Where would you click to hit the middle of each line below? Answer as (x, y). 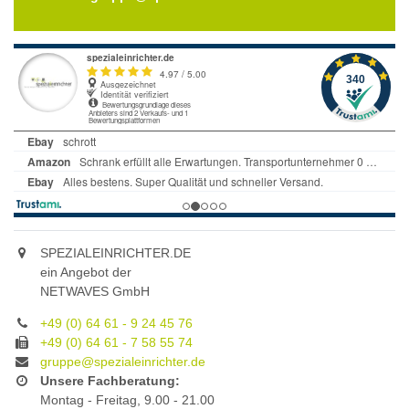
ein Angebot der (86, 273)
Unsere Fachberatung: (110, 381)
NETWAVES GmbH (95, 292)
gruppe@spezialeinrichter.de (123, 362)
